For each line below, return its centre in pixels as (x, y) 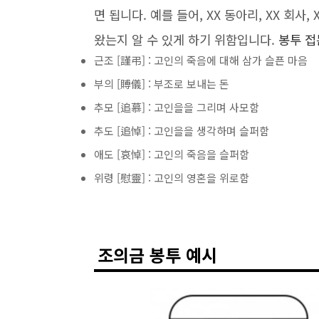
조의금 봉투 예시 (157, 254)
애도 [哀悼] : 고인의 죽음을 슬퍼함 (172, 154)
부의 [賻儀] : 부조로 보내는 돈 (162, 83)
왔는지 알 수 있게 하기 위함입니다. (186, 39)
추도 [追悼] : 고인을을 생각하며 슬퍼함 (182, 130)
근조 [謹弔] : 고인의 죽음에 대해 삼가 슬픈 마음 (201, 60)
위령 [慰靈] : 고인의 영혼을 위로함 (172, 177)
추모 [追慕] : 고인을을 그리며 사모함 (177, 107)
